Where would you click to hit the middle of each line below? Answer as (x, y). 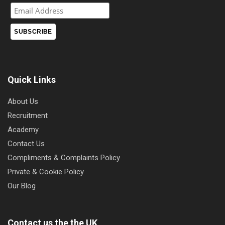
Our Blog (22, 186)
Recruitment (28, 115)
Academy (23, 129)
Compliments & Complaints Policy (64, 157)
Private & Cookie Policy (46, 172)
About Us (23, 101)
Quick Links (32, 79)
